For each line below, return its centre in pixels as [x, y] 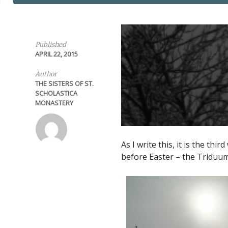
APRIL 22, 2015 [56, 54]
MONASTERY [54, 103]
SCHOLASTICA [56, 93]
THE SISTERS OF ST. [64, 83]
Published [50, 44]
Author [46, 74]
